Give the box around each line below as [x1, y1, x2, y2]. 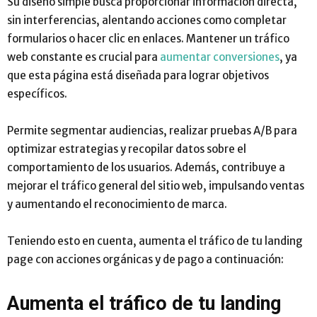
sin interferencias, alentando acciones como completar [7, 13, 287, 28]
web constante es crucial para [7, 50, 160, 64]
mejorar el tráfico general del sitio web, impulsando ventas [7, 179, 304, 193]
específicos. [7, 87, 69, 101]
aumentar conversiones [160, 50, 279, 64]
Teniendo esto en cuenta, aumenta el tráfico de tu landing [7, 234, 303, 248]
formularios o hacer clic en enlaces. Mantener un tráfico [7, 32, 289, 46]
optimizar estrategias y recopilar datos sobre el [7, 142, 246, 156]
